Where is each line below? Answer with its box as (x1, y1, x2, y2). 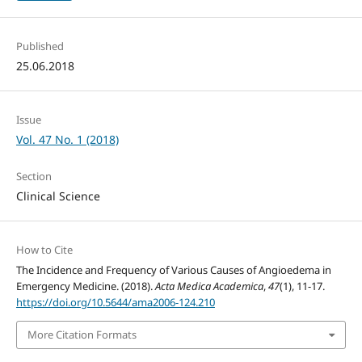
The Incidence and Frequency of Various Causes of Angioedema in (15, 263, 331, 278)
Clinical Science (15, 188, 100, 204)
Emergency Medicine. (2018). (15, 279, 155, 294)
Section (15, 169, 52, 184)
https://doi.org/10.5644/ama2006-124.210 (15, 295, 215, 310)
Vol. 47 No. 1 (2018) (15, 132, 119, 148)
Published (15, 39, 64, 54)
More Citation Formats (27, 327, 137, 343)
